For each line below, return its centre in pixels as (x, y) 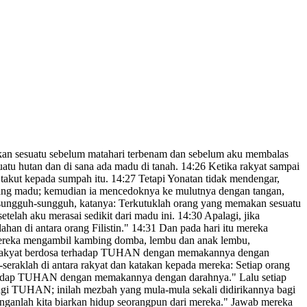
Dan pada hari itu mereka (212, 228)
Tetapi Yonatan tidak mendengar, (208, 179)
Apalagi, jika (231, 216)
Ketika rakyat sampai (253, 167)
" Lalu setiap (259, 278)
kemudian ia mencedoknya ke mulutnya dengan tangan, (163, 191)
